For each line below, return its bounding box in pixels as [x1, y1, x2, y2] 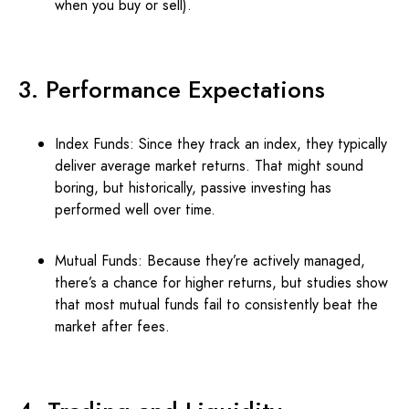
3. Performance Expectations [18, 72, 325, 107]
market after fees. [55, 316, 170, 337]
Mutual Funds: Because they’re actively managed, [55, 250, 365, 271]
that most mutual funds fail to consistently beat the [55, 294, 378, 315]
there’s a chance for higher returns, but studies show [55, 272, 388, 293]
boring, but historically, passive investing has [55, 177, 331, 198]
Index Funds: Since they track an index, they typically [55, 133, 387, 154]
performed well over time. [55, 199, 215, 220]
